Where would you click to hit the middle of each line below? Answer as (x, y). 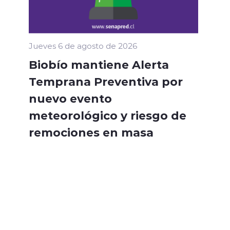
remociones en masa (91, 132)
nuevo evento (70, 98)
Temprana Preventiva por (106, 81)
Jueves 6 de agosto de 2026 (83, 46)
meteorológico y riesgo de (108, 115)
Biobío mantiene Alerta (99, 64)
